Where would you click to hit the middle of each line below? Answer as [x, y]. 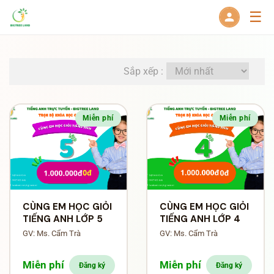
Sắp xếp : [143, 71]
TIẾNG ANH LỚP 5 [62, 219]
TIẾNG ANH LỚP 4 [200, 219]
